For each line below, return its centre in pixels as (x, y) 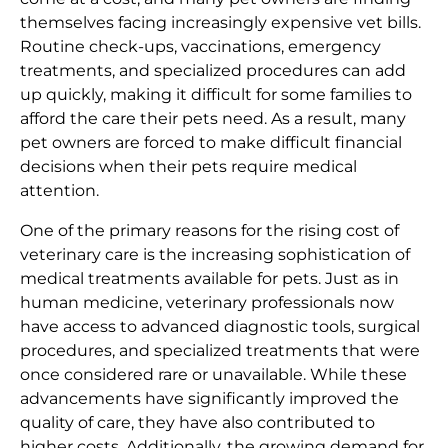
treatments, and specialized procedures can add (213, 71)
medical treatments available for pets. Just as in (209, 279)
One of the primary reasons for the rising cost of (209, 231)
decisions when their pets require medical (188, 167)
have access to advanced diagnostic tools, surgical (220, 327)
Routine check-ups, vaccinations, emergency (200, 47)
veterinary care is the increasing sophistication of (215, 255)
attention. (59, 191)
